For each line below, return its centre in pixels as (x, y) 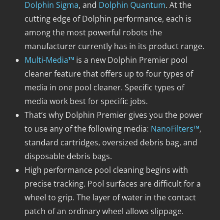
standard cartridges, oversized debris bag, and (111, 142)
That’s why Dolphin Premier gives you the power (114, 115)
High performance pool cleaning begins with (106, 170)
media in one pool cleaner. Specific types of (104, 87)
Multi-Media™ (49, 60)
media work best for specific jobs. (86, 101)
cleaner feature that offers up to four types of (109, 73)
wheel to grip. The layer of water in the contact (110, 197)
